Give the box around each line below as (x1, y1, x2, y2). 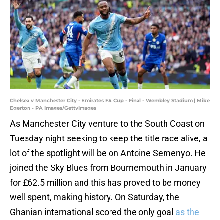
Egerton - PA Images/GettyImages (10, 105, 96, 111)
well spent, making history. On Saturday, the (10, 192, 179, 203)
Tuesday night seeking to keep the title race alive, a (10, 133, 208, 144)
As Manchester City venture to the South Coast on (10, 118, 205, 129)
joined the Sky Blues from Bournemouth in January (10, 163, 207, 173)
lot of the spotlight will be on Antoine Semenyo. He (10, 148, 206, 159)
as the (175, 207, 199, 218)
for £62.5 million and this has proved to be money (10, 177, 201, 188)
